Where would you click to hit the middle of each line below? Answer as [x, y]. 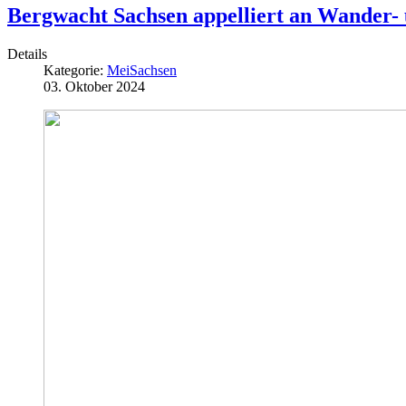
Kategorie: [75, 71]
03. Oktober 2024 [94, 87]
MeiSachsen [142, 71]
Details [27, 54]
